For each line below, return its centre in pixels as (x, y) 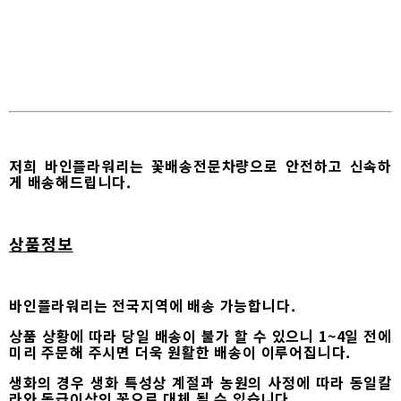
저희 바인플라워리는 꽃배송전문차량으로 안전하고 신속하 (200, 165)
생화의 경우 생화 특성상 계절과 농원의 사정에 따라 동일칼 (200, 382)
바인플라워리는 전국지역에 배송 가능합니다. (153, 305)
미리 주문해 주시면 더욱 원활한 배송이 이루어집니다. (180, 351)
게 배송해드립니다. (71, 181)
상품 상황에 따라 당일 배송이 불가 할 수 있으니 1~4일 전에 (200, 335)
